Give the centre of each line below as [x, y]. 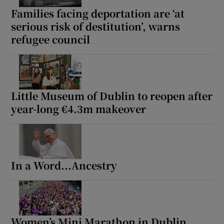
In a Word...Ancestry [64, 165]
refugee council [51, 39]
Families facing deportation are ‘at [98, 13]
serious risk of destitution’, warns [96, 26]
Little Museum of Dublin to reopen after [112, 96]
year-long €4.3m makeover [79, 109]
